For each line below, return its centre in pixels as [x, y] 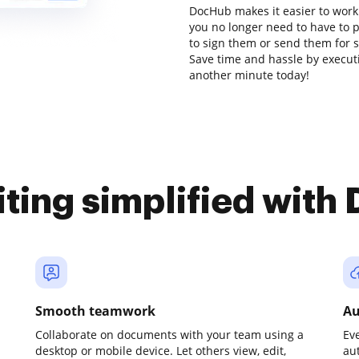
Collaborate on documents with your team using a [169, 335]
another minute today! [249, 75]
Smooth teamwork [95, 311]
